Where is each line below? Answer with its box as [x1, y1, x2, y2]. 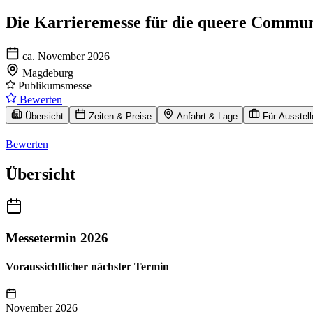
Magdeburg [22, 66, 73, 79]
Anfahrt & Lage [177, 110, 238, 122]
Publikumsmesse [15, 79, 92, 92]
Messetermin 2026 [6, 230, 108, 245]
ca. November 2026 [22, 50, 110, 62]
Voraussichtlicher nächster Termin [6, 260, 169, 272]
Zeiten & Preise [89, 110, 152, 122]
